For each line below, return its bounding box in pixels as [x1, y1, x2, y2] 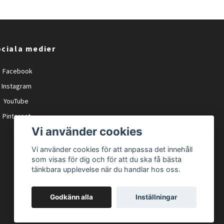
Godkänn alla [50, 193, 93, 201]
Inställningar [135, 193, 177, 201]
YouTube [2, 96, 28, 105]
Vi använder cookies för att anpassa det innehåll [31, 145, 193, 154]
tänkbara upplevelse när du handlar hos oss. [31, 165, 181, 174]
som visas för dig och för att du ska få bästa [31, 155, 182, 164]
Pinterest [1, 111, 30, 120]
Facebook [1, 66, 32, 75]
